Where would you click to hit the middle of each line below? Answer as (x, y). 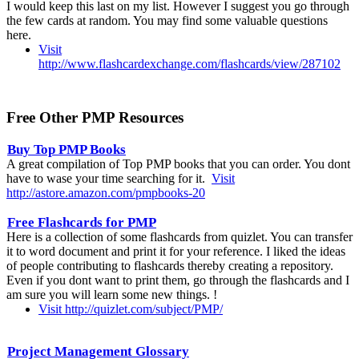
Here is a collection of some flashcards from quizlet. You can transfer (179, 236)
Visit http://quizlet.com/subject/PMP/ (131, 309)
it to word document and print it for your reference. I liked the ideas (176, 251)
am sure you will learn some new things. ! (112, 294)
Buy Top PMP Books (67, 149)
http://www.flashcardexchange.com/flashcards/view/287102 (190, 63)
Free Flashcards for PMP (82, 222)
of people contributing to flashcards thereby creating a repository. (170, 265)
